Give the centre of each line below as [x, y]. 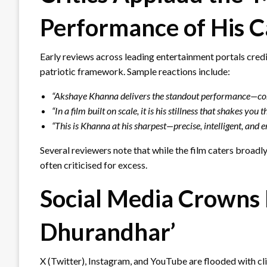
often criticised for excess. [94, 164]
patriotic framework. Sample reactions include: [135, 71]
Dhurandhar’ [108, 232]
